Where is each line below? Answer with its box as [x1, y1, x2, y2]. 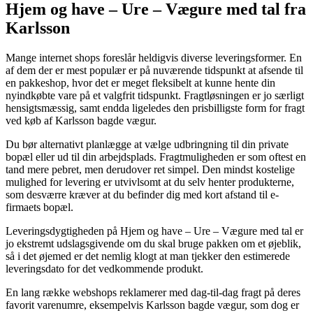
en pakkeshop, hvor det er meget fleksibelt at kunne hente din [6, 76, 275, 89]
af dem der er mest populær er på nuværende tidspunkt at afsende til [6, 64, 303, 76]
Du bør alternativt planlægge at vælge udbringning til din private [6, 138, 289, 150]
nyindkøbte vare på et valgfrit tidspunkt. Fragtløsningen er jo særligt [6, 89, 304, 101]
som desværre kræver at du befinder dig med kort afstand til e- [6, 188, 279, 201]
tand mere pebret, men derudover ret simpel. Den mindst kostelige [6, 163, 295, 175]
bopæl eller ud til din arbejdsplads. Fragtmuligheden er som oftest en [6, 150, 306, 163]
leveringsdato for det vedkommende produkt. [6, 262, 203, 275]
